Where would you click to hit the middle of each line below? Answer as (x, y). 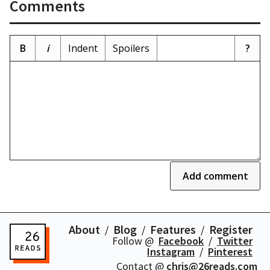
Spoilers (131, 48)
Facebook (181, 241)
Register (231, 229)
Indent (83, 48)
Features (173, 229)
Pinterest (230, 252)
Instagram (171, 252)
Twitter (235, 241)
